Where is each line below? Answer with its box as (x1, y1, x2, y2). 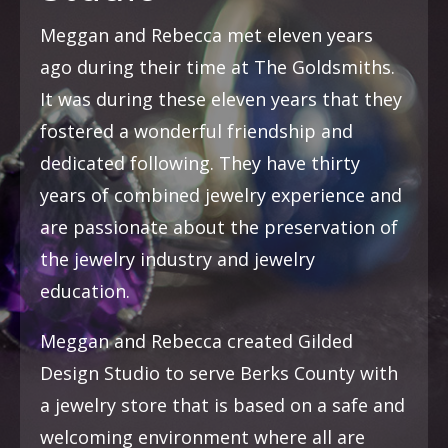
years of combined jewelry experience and (40, 182, 402, 207)
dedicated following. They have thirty (40, 150, 360, 175)
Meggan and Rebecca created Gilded (40, 328, 353, 353)
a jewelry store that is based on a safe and (40, 392, 405, 417)
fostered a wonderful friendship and (40, 118, 353, 143)
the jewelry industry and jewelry (40, 246, 315, 271)
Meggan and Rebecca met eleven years (40, 22, 373, 47)
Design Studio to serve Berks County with (40, 360, 398, 385)
